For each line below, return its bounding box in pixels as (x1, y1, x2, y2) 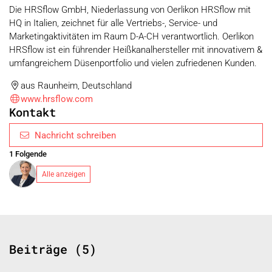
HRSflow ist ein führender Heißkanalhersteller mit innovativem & (9, 44, 262, 55)
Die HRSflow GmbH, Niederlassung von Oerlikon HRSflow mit (9, 4, 251, 15)
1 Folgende (9, 149, 47, 159)
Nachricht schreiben (35, 129, 117, 141)
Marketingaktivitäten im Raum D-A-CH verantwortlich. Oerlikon (9, 30, 254, 42)
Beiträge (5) (9, 241, 97, 258)
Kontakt (9, 104, 56, 120)
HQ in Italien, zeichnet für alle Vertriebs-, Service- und (9, 17, 217, 29)
